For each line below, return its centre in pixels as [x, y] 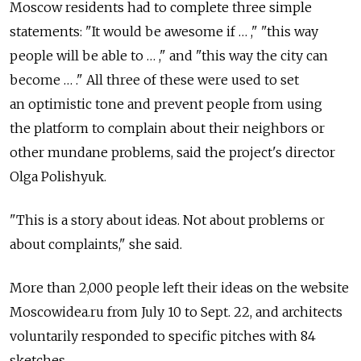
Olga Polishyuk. [58, 176]
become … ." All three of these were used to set [154, 79]
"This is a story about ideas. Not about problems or [167, 220]
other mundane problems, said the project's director [172, 152]
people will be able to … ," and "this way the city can [169, 55]
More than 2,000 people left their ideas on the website [179, 287]
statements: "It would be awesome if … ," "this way [164, 31]
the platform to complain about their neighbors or [167, 128]
